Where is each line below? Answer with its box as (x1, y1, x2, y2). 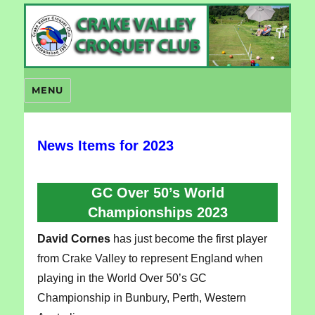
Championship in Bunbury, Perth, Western (37, 291, 246, 304)
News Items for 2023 (37, 137, 174, 153)
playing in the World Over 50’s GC (37, 271, 207, 284)
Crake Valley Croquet (24, 4, 187, 22)
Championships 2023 (87, 204, 228, 220)
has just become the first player (110, 232, 267, 245)
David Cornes (37, 232, 110, 245)
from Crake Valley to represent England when (37, 252, 263, 264)
